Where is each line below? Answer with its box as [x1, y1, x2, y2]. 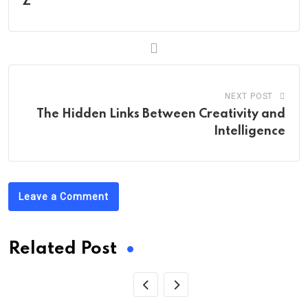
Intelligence [214, 125, 285, 138]
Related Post [8, 241, 117, 258]
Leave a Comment [19, 191, 109, 203]
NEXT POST [224, 91, 274, 102]
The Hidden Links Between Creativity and [36, 108, 285, 121]
